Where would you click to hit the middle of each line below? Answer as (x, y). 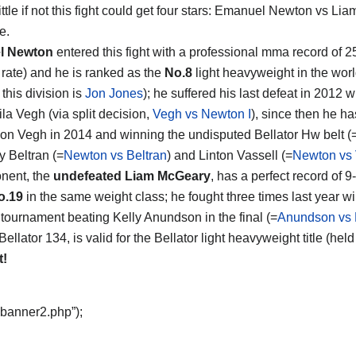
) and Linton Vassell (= (230, 155)
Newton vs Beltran (115, 155)
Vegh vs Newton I (202, 114)
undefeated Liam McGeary (132, 176)
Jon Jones (114, 93)
